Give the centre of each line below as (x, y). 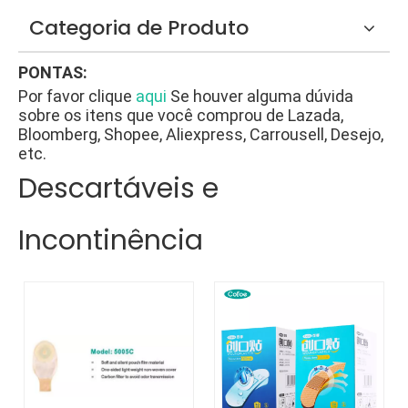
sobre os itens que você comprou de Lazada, (181, 115)
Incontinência (111, 240)
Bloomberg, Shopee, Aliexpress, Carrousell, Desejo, (201, 134)
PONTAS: (53, 72)
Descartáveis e (118, 189)
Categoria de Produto (139, 28)
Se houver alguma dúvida (262, 96)
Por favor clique (77, 96)
